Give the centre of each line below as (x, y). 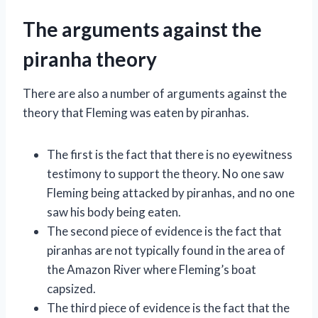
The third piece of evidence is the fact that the (168, 307)
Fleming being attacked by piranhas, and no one (171, 192)
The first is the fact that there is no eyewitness (170, 154)
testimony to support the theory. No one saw (165, 173)
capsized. (71, 288)
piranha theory (90, 59)
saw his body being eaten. (114, 212)
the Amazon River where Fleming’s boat (152, 269)
